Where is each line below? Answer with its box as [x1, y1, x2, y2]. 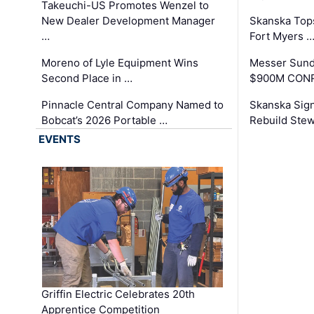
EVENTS [39, 132, 81, 146]
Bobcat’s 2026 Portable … [41, 113, 168, 127]
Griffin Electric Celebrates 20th [41, 287, 196, 301]
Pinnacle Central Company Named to [41, 97, 224, 111]
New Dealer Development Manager [41, 13, 216, 27]
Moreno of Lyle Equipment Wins [41, 55, 199, 69]
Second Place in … [41, 71, 133, 85]
